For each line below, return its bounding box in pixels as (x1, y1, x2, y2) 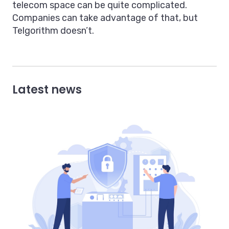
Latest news (12, 82, 82, 98)
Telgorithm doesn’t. (12, 25, 94, 37)
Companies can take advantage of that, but (12, 12, 198, 24)
